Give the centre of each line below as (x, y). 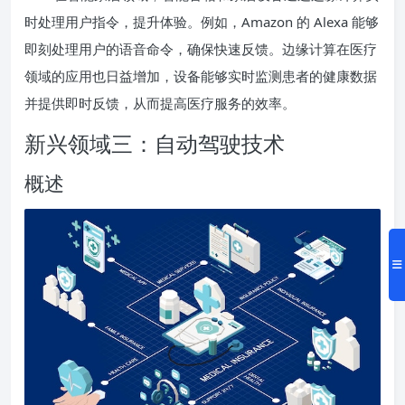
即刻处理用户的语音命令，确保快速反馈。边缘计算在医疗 (201, 48)
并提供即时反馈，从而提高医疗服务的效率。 (160, 103)
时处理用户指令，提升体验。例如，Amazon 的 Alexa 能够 (202, 21)
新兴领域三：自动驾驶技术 (155, 143)
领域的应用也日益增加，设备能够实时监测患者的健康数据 (201, 75)
